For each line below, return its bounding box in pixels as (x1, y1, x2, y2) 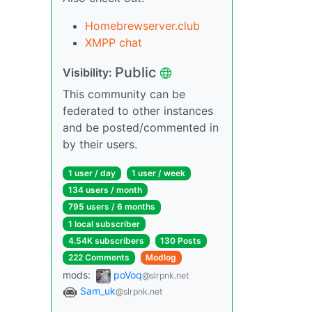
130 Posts (160, 235, 202, 246)
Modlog (146, 251, 177, 263)
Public (115, 64, 156, 81)
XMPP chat (85, 36, 142, 49)
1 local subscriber (68, 218, 140, 229)
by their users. (63, 137, 137, 151)
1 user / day (68, 168, 116, 178)
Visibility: (63, 65, 115, 79)
